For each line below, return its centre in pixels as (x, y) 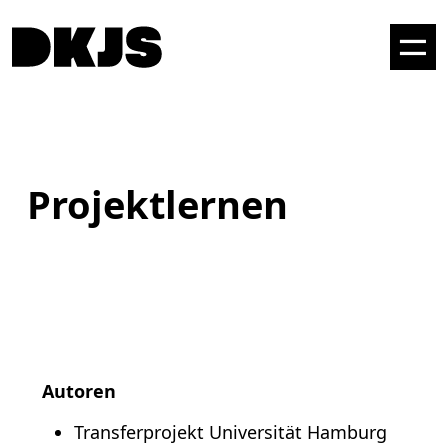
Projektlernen (157, 204)
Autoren (79, 391)
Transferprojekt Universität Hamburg (230, 432)
